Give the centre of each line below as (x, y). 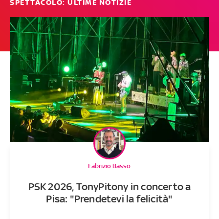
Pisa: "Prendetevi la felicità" (109, 198)
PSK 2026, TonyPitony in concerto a (109, 186)
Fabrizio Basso (109, 166)
